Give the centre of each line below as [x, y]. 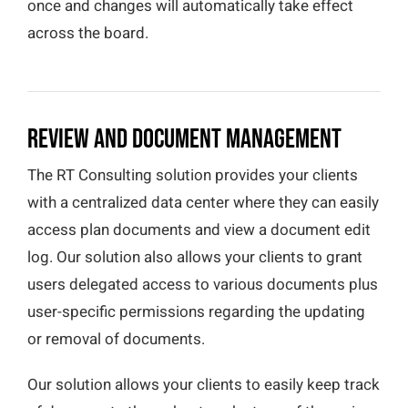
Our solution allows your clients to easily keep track [204, 384]
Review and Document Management [184, 139]
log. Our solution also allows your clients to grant [195, 257]
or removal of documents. [116, 339]
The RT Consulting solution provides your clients [193, 175]
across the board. [88, 34]
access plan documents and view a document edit [199, 229]
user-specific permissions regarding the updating [196, 311]
